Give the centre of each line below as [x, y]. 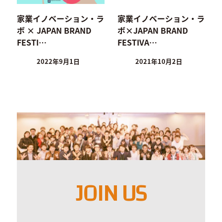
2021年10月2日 [159, 61]
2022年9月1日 [58, 61]
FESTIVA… [137, 42]
